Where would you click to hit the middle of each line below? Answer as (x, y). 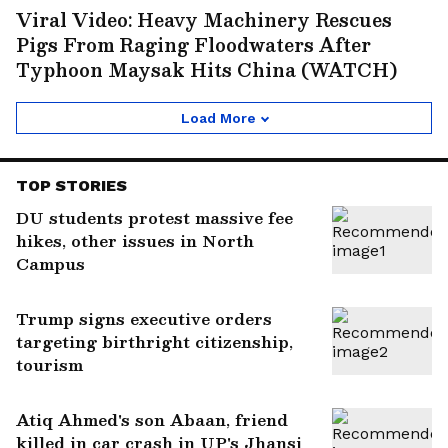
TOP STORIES (71, 185)
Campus (50, 263)
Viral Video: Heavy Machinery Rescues (204, 19)
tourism (49, 364)
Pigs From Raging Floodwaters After (193, 44)
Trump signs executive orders (144, 318)
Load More (218, 117)
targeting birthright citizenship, (154, 341)
